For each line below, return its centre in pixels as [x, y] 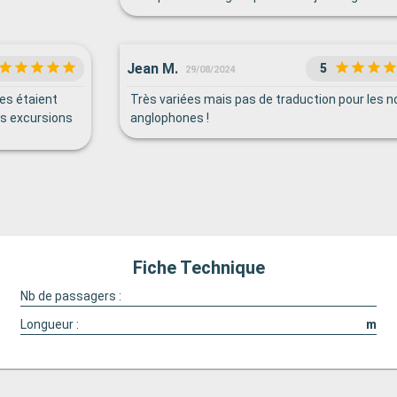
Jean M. [152, 68]
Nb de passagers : [70, 296]
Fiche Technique [198, 268]
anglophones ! [169, 118]
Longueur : [49, 324]
